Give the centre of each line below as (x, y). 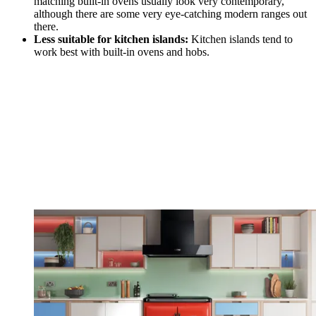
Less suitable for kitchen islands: (111, 39)
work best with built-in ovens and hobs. (122, 51)
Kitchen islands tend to (241, 39)
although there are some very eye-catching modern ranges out (170, 13)
